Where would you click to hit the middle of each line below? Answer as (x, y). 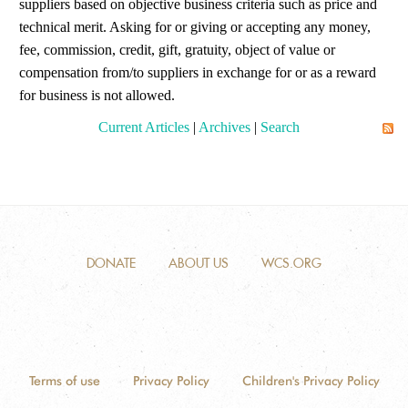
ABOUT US (199, 263)
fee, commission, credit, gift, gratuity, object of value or (177, 50)
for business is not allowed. (97, 95)
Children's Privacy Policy (311, 381)
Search (280, 127)
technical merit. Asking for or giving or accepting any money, (195, 27)
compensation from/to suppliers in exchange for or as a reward (198, 72)
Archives (224, 127)
